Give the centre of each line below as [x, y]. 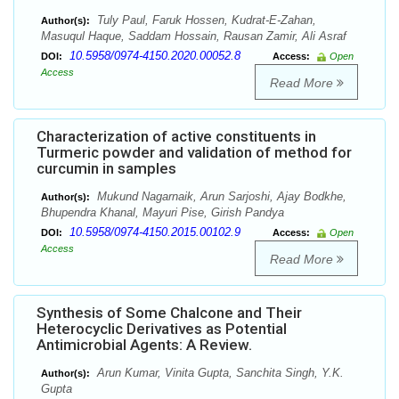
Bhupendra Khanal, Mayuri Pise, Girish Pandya [163, 213]
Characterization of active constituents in [176, 137]
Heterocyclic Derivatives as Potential [162, 329]
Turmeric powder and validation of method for [194, 153]
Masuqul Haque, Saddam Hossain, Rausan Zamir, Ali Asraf [194, 37]
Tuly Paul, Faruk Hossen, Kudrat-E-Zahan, [205, 20]
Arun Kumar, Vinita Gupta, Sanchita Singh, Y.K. [219, 373]
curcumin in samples [106, 169]
